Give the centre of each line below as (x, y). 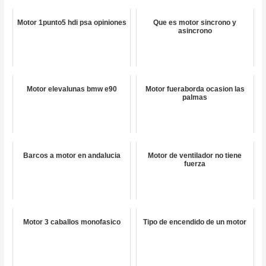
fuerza (195, 164)
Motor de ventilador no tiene (195, 156)
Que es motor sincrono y (195, 23)
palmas (195, 98)
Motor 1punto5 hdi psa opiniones (72, 23)
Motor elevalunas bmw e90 (72, 89)
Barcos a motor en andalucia (72, 156)
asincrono (195, 31)
